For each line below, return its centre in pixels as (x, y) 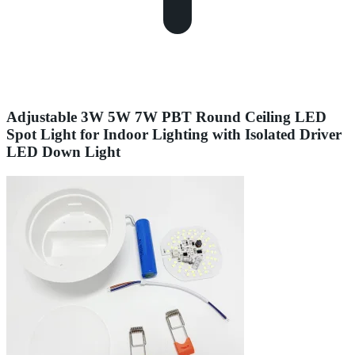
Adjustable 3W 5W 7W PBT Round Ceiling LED (166, 117)
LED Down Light (63, 152)
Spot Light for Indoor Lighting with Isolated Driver (174, 135)
